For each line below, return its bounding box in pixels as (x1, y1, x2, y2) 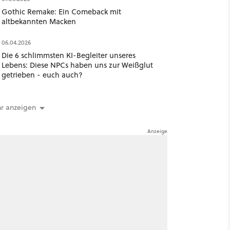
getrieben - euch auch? (1, 69, 83, 80)
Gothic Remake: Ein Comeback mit (1, 6, 121, 17)
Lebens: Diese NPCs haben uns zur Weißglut (1, 60, 153, 70)
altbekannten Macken (1, 16, 76, 27)
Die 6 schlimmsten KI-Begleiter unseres (1, 50, 136, 61)
